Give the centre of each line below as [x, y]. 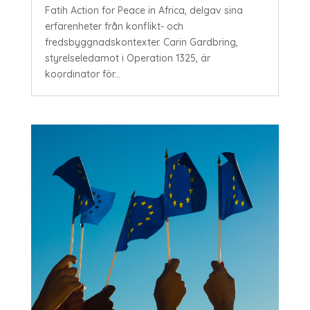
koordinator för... [82, 74]
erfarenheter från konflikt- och [114, 26]
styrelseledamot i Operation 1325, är [127, 58]
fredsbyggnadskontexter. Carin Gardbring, [141, 42]
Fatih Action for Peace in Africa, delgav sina [144, 10]
